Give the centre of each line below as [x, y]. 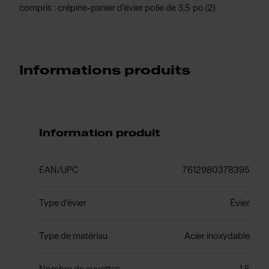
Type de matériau [73, 236]
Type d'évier [62, 203]
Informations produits [105, 71]
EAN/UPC [59, 170]
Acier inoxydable [217, 236]
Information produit [99, 133]
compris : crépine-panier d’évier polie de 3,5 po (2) [117, 8]
